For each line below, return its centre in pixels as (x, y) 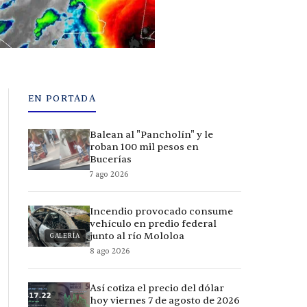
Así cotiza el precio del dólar (157, 288)
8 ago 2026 (110, 251)
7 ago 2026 (109, 174)
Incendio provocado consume (161, 211)
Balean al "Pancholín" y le (151, 134)
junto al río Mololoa (137, 236)
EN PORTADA (62, 98)
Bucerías (111, 159)
